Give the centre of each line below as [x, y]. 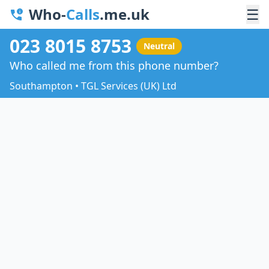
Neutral [159, 46]
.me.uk [125, 14]
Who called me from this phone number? [114, 65]
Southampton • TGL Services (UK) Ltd [93, 86]
